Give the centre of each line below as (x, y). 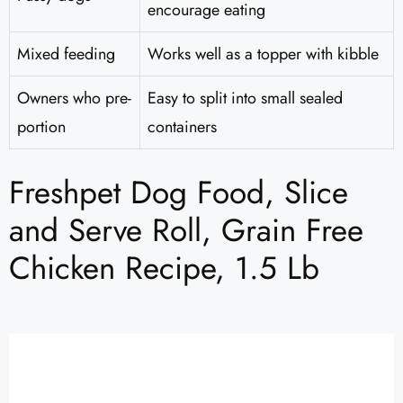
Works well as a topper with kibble (263, 54)
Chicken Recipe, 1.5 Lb (164, 269)
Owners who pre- (74, 99)
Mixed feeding (66, 54)
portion (41, 127)
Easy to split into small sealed (245, 99)
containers (182, 127)
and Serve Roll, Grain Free (186, 231)
